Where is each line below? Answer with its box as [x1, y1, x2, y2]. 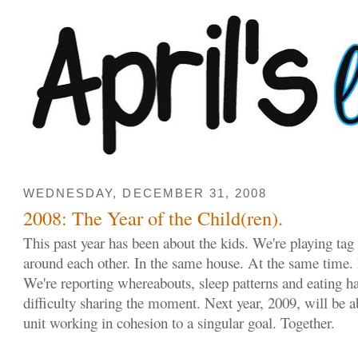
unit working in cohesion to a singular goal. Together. [23, 312, 336, 332]
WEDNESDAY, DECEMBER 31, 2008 [23, 187, 267, 201]
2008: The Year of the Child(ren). [23, 204, 284, 231]
